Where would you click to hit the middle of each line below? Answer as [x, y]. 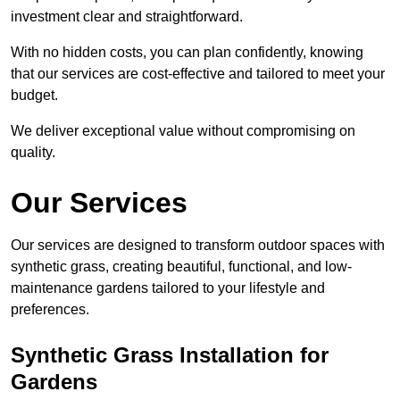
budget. [34, 96]
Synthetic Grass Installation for [170, 355]
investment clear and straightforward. [127, 17]
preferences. [50, 310]
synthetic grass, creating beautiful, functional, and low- [181, 267]
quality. [33, 153]
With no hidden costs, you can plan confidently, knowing [187, 53]
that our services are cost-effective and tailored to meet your [198, 74]
